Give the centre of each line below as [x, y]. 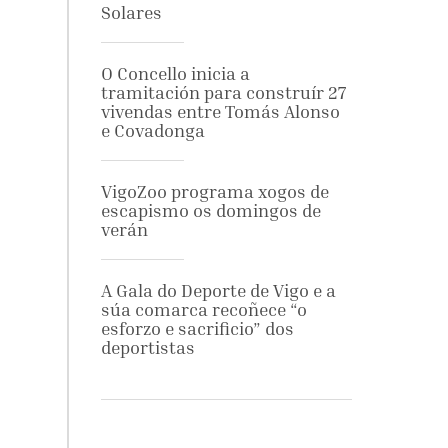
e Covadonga [152, 130]
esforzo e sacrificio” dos [197, 328]
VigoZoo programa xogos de [214, 191]
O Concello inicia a [175, 73]
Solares [131, 12]
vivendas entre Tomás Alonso [220, 111]
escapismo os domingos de [210, 210]
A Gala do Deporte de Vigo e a [218, 290]
